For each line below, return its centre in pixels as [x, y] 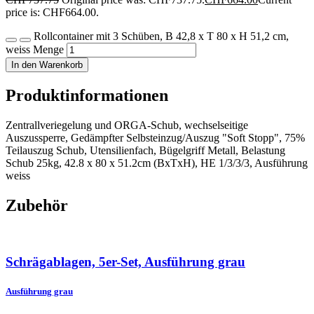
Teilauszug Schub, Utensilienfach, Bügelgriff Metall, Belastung [145, 150]
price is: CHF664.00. [52, 13]
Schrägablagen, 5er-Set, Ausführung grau [125, 262]
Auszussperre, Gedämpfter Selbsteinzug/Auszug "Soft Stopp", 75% [155, 137]
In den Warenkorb [47, 65]
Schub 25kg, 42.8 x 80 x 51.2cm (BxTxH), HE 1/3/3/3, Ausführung [157, 163]
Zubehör [37, 205]
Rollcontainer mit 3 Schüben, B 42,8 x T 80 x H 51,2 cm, [161, 36]
